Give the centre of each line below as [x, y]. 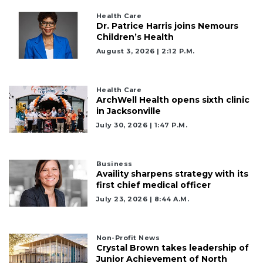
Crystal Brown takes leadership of [172, 247]
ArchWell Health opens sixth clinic [173, 100]
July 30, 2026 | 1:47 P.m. [142, 125]
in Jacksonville [128, 111]
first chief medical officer [153, 185]
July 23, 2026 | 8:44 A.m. [143, 199]
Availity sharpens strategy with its [172, 173]
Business [114, 163]
